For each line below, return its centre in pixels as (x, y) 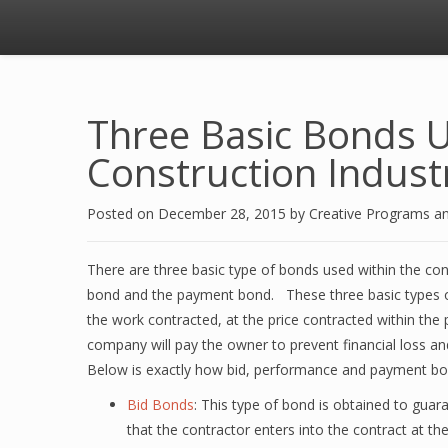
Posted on (122, 213)
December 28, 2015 (224, 213)
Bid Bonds (160, 404)
